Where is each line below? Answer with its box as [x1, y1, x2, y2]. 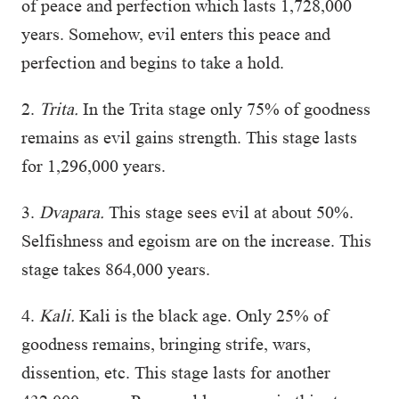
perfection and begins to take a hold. [21, 53, 284, 72]
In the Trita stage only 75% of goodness [78, 99, 370, 118]
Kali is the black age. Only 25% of [75, 305, 329, 325]
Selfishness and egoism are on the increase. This [21, 231, 371, 250]
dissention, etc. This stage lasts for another [21, 362, 330, 382]
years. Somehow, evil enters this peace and [21, 24, 330, 44]
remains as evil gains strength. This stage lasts [21, 127, 357, 147]
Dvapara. [39, 202, 104, 222]
